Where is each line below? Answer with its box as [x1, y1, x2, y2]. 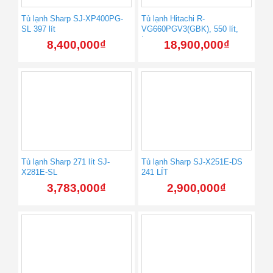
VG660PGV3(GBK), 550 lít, [141, 24, 238, 34]
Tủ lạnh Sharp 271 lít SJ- [21, 157, 110, 167]
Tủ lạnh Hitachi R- [141, 14, 205, 24]
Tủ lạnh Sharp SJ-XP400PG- [21, 14, 123, 24]
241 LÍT [141, 168, 168, 177]
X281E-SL [21, 168, 57, 177]
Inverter [141, 35, 168, 44]
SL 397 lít [21, 24, 55, 34]
